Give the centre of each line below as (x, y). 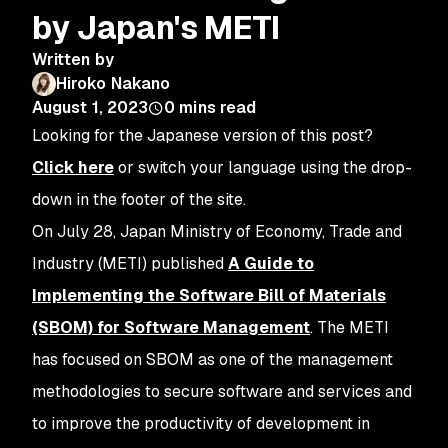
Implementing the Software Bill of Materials (209, 295)
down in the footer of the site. (139, 199)
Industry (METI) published (130, 263)
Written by (73, 59)
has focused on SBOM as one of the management (212, 359)
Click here (73, 167)
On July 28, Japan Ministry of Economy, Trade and (217, 231)
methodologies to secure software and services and (222, 391)
